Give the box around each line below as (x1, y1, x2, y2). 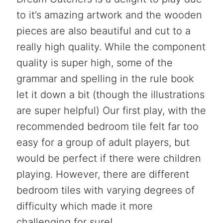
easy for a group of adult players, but (16, 136, 190, 148)
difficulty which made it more (16, 200, 153, 212)
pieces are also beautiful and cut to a (16, 24, 191, 37)
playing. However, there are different (16, 168, 189, 180)
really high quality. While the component (16, 40, 206, 53)
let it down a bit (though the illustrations (16, 88, 205, 101)
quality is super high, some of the (16, 56, 173, 69)
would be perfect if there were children (16, 152, 201, 164)
